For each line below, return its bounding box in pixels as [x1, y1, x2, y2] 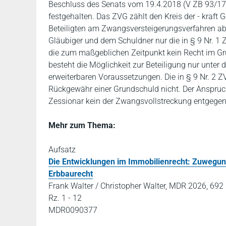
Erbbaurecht [48, 169, 93, 179]
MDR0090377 [48, 205, 97, 215]
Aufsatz [48, 145, 76, 154]
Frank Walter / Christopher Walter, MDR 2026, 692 [48, 181, 223, 191]
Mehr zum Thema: [48, 121, 116, 130]
